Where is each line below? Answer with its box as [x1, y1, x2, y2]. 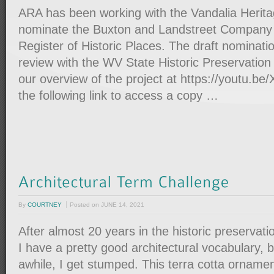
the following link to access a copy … [18, 89, 218, 103]
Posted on [70, 201, 101, 209]
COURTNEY [28, 201, 62, 209]
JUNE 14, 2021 [101, 201, 144, 209]
